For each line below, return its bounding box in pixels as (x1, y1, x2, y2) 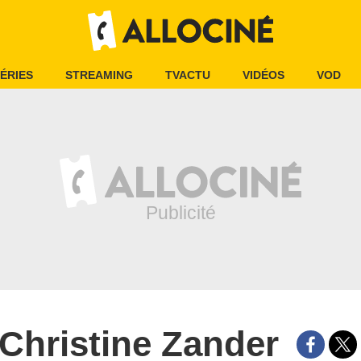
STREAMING (65, 68, 133, 81)
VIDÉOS (243, 68, 284, 81)
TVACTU (165, 68, 210, 81)
